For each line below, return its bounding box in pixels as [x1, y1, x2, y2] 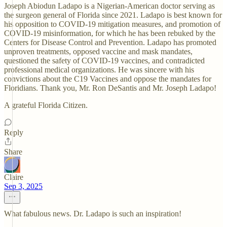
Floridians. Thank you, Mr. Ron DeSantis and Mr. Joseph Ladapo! [4, 84, 216, 92]
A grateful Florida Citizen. [4, 101, 88, 109]
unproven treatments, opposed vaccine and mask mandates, [4, 47, 193, 56]
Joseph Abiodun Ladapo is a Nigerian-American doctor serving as [4, 2, 215, 10]
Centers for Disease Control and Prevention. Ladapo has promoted [4, 38, 216, 47]
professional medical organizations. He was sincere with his [4, 65, 194, 74]
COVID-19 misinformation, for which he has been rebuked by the [4, 29, 215, 37]
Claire [4, 173, 23, 181]
